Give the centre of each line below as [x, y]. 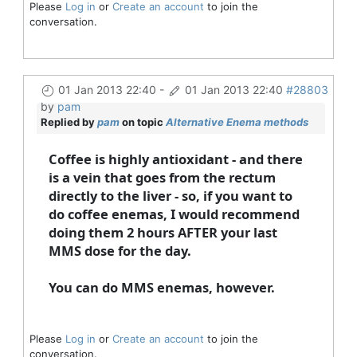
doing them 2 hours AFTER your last [163, 232]
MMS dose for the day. [120, 250]
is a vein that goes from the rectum [162, 177]
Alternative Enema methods [237, 122]
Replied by [69, 122]
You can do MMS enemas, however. [161, 287]
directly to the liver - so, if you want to [170, 195]
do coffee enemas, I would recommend [174, 214]
